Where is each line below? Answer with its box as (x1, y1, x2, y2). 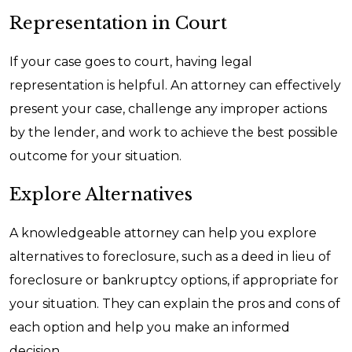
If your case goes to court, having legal (9, 54, 252, 69)
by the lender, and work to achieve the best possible (9, 125, 338, 140)
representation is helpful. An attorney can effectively (9, 78, 341, 93)
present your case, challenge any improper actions (9, 101, 327, 116)
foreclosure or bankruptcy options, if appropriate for (9, 273, 339, 288)
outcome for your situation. (9, 148, 181, 163)
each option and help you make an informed (9, 320, 290, 335)
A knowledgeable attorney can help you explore (9, 225, 317, 240)
